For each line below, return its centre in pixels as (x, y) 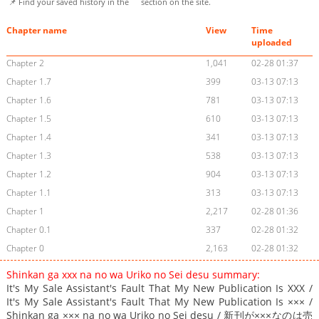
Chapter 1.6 (28, 100)
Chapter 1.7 (28, 82)
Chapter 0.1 (28, 230)
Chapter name (36, 31)
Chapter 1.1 (28, 193)
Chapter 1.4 (28, 137)
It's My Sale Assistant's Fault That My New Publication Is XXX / (159, 288)
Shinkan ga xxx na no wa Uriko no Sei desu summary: (133, 275)
